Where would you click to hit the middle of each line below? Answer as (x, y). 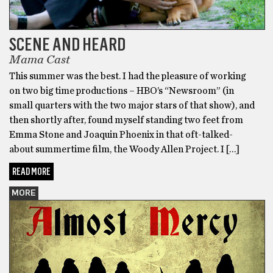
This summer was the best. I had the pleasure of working (127, 76)
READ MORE (31, 172)
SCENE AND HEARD (67, 44)
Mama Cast (40, 60)
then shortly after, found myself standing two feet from (126, 120)
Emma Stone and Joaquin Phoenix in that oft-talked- (121, 135)
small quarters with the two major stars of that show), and (132, 106)
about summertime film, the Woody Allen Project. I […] (124, 150)
